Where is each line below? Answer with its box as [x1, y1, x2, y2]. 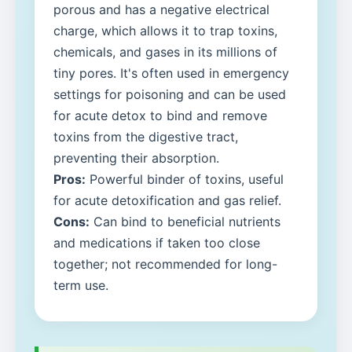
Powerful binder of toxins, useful [86, 171, 284, 188]
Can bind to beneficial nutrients [90, 214, 280, 230]
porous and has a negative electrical [53, 2, 269, 18]
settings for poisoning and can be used [53, 86, 286, 103]
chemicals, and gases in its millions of [53, 44, 277, 60]
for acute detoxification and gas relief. [53, 192, 281, 209]
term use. [53, 277, 108, 294]
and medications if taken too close [53, 235, 260, 251]
